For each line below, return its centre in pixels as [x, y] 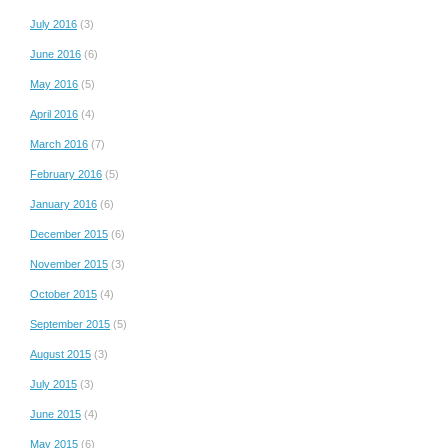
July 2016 [53, 23]
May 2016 [54, 83]
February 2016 [66, 173]
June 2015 [55, 413]
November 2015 [69, 263]
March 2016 [59, 143]
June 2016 [55, 53]
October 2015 [63, 293]
